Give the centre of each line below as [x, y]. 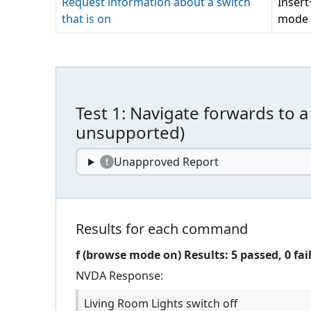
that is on [86, 19]
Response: [135, 276]
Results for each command [162, 229]
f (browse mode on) [128, 255]
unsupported [128, 132]
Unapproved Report [166, 162]
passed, [261, 255]
